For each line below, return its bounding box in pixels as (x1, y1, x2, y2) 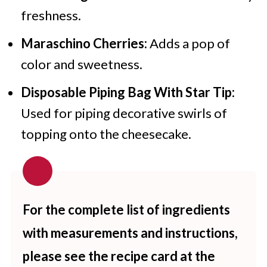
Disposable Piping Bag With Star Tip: (20, 84, 235, 100)
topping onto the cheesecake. (20, 126, 191, 142)
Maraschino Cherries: (20, 35, 147, 51)
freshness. (20, 7, 81, 23)
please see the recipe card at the (22, 248, 215, 264)
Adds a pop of (147, 35, 230, 51)
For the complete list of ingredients (22, 201, 230, 218)
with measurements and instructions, (22, 225, 238, 241)
